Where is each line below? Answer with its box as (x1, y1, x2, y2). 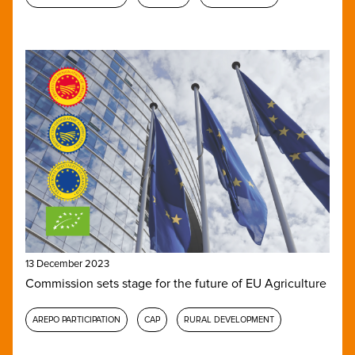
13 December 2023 (25, 257, 109, 270)
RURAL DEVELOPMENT (184, 314, 274, 325)
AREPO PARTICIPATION (32, 314, 120, 325)
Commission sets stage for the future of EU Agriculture (25, 275, 326, 292)
